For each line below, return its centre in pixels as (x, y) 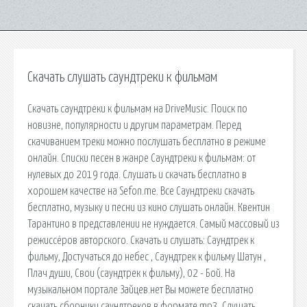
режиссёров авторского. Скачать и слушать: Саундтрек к (141, 240)
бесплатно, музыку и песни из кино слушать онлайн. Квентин (149, 207)
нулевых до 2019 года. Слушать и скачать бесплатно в (137, 174)
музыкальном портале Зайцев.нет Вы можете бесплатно (140, 290)
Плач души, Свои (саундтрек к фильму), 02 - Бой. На (131, 273)
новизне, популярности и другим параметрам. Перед (134, 125)
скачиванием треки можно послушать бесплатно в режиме (147, 142)
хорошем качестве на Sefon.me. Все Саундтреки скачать (141, 191)
